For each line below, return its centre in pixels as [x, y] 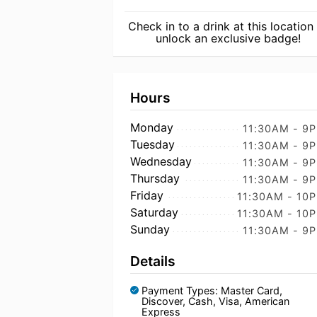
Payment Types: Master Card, [212, 290]
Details [153, 261]
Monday [152, 127]
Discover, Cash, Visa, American [215, 301]
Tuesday [152, 144]
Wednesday [161, 161]
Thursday [155, 178]
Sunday [150, 229]
